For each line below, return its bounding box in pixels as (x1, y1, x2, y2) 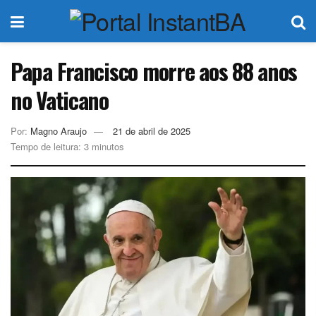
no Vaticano (11, 83, 109, 116)
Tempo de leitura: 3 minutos (11, 139, 124, 153)
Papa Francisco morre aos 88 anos (11, 54, 298, 87)
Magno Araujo (30, 123, 87, 138)
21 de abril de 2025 (113, 123, 190, 138)
